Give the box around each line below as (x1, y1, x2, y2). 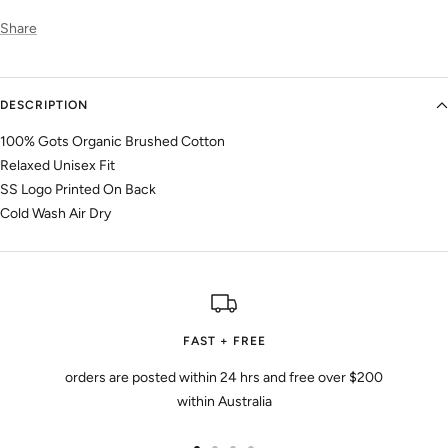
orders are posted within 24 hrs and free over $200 (65, 369, 383, 387)
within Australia (176, 393, 272, 411)
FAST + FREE (182, 334, 266, 349)
